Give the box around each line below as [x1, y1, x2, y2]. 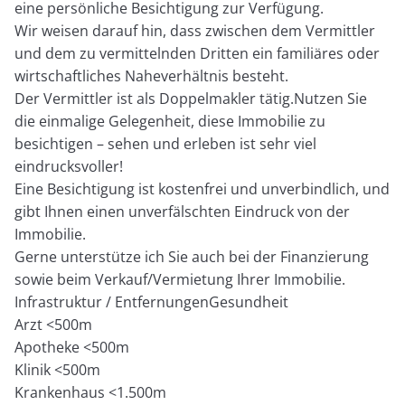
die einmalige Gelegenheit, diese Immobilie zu [14, 110, 326, 131]
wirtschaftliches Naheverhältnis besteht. [14, 65, 289, 86]
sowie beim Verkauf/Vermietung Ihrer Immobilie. [14, 268, 346, 289]
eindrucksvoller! [14, 155, 124, 176]
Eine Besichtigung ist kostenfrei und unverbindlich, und [14, 178, 391, 199]
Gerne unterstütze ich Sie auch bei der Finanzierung [14, 246, 370, 267]
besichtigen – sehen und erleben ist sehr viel [14, 133, 317, 154]
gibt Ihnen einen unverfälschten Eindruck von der [14, 201, 351, 221]
